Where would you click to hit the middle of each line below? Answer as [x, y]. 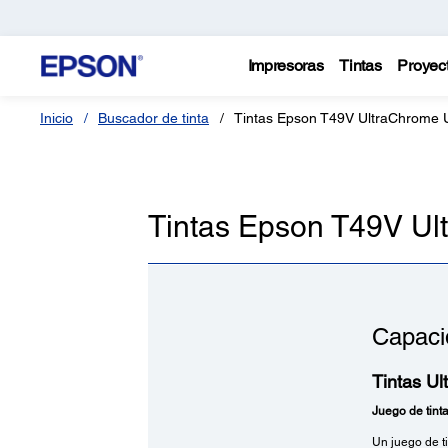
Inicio [56, 118]
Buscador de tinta [153, 118]
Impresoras [285, 65]
